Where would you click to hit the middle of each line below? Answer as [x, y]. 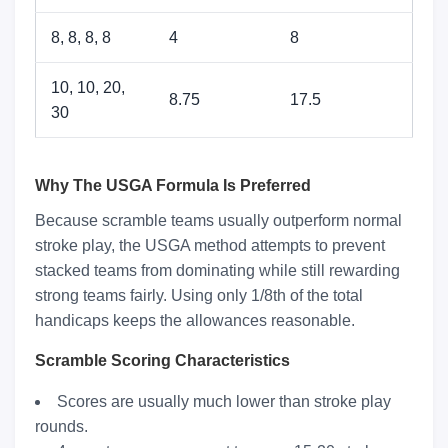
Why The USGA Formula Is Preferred [173, 186]
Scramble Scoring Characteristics [162, 361]
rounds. [61, 427]
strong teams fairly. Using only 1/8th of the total [199, 296]
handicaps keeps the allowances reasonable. [195, 321]
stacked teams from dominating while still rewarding [217, 271]
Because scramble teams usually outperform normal [218, 221]
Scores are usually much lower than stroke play [224, 402]
